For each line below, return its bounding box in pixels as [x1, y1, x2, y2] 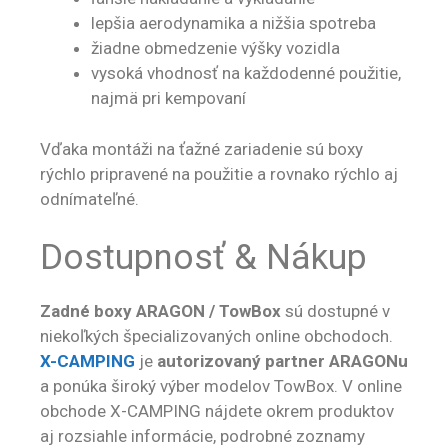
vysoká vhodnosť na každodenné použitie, [91, 63, 401, 84]
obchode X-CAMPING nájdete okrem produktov [40, 401, 394, 422]
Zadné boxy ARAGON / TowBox [40, 301, 281, 322]
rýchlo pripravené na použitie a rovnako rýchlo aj [40, 163, 398, 184]
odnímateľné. [40, 188, 139, 209]
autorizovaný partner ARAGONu [157, 351, 408, 372]
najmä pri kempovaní [91, 88, 246, 109]
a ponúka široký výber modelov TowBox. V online [40, 376, 402, 397]
